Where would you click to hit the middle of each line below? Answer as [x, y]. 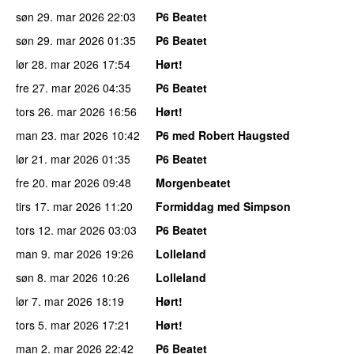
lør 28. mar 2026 [57, 64]
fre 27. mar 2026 [58, 87]
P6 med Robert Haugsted [223, 135]
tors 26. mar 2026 [60, 111]
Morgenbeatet [193, 182]
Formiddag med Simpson [223, 206]
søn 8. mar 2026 [57, 277]
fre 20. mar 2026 [58, 182]
